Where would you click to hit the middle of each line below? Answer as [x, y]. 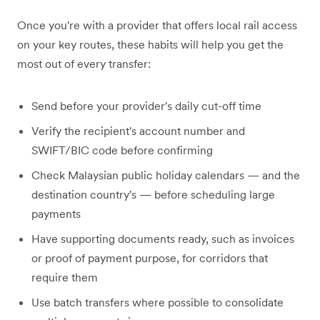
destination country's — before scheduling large [153, 194]
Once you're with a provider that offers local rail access [157, 25]
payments [56, 213]
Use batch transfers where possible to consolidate [157, 302]
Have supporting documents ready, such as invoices [163, 238]
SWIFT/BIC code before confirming [122, 150]
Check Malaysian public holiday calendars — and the [166, 175]
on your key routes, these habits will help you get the [150, 44]
